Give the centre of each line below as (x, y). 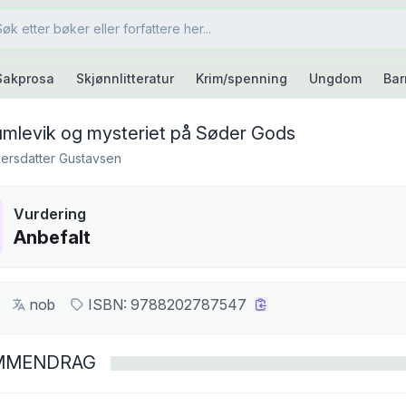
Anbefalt (52, 237)
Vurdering (50, 214)
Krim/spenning (241, 78)
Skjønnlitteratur (125, 78)
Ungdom (335, 78)
